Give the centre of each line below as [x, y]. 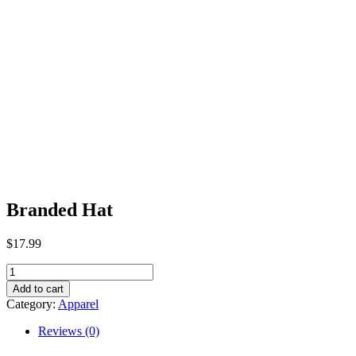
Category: [32, 304]
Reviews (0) [69, 331]
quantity [26, 298]
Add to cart [38, 288]
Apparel [78, 304]
